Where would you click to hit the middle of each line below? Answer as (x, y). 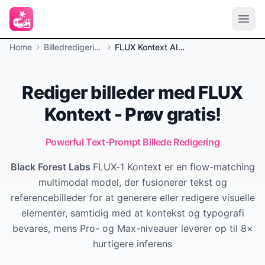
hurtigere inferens (132, 244)
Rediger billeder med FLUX (132, 92)
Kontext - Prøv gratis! (132, 114)
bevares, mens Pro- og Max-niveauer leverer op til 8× (132, 228)
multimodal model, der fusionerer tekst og (132, 182)
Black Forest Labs (51, 167)
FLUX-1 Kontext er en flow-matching (174, 167)
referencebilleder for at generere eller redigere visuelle (132, 198)
